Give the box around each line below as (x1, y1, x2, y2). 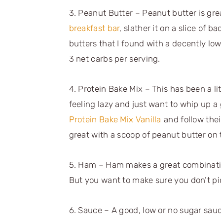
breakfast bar (69, 23, 120, 33)
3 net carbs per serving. (69, 53, 160, 64)
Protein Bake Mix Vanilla (69, 114, 161, 124)
